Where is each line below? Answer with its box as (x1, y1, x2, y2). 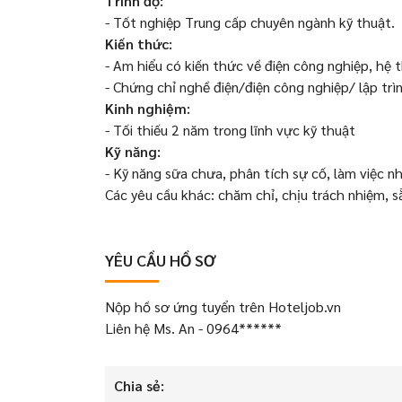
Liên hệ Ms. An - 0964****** (105, 319, 282, 337)
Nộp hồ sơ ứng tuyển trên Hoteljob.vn (105, 297, 341, 316)
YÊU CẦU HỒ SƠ (105, 249, 215, 270)
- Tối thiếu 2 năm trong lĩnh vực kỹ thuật (105, 120, 359, 139)
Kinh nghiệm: (105, 99, 190, 118)
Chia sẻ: (114, 376, 164, 395)
